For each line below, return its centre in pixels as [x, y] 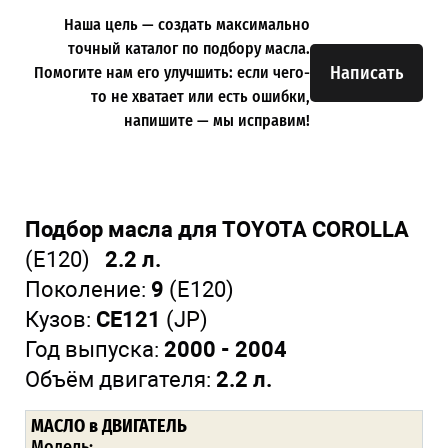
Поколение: [88, 289]
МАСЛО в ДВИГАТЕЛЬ [109, 425]
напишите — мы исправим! [217, 120]
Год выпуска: [94, 349]
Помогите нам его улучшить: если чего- [172, 72]
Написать [366, 72]
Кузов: [60, 319]
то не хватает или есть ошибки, [200, 96]
